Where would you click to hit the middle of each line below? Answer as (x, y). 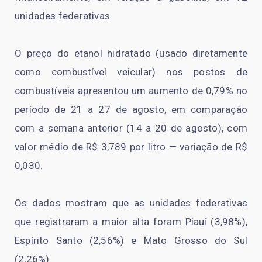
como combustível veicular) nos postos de (131, 72)
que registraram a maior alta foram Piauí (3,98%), (131, 221)
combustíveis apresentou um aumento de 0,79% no (131, 90)
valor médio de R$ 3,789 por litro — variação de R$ (131, 146)
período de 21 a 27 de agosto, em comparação (131, 109)
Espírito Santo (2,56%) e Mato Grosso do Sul (131, 240)
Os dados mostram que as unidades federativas (131, 203)
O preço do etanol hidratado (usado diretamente (131, 53)
